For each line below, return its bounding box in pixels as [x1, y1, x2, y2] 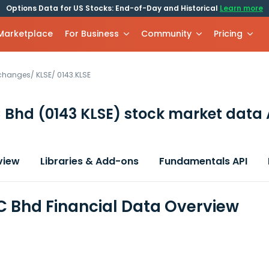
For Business [65, 28, 119, 40]
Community [141, 28, 192, 40]
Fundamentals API [159, 154, 247, 168]
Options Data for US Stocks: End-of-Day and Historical [6, 3, 220, 13]
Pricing [214, 28, 243, 40]
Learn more [220, 3, 263, 13]
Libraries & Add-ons [40, 154, 139, 168]
